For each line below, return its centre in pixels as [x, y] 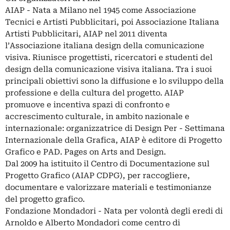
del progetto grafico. [45, 199]
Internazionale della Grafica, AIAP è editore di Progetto [113, 140]
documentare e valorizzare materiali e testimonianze [108, 188]
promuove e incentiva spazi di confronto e [88, 105]
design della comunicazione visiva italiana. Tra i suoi [109, 70]
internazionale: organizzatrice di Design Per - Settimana [115, 129]
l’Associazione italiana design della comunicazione [105, 46]
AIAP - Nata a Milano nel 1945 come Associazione [101, 11]
